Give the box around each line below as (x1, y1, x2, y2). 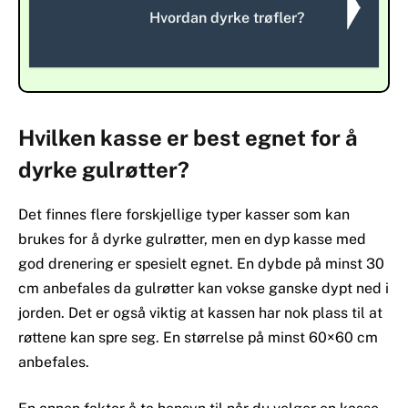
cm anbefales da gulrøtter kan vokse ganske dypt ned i (18, 279, 389, 297)
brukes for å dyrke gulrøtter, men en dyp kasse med (18, 229, 366, 248)
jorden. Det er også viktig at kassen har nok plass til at (18, 303, 382, 321)
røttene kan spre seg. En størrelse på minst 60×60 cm (18, 328, 378, 346)
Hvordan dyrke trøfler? (148, 8, 304, 26)
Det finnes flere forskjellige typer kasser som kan (18, 205, 350, 223)
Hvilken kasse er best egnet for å (18, 124, 358, 150)
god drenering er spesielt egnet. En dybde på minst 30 (18, 254, 384, 272)
